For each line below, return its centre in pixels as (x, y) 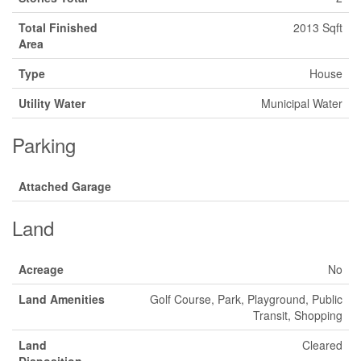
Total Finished (58, 27)
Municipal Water (302, 103)
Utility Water (52, 103)
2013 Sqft (318, 27)
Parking (44, 144)
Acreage (41, 269)
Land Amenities (62, 299)
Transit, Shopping (298, 315)
